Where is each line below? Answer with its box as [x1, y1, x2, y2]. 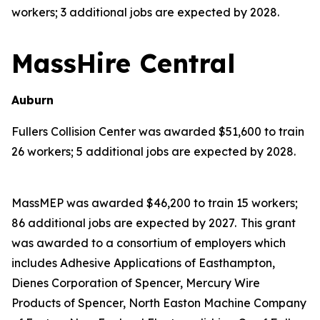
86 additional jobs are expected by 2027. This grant [11, 216, 296, 230]
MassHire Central [11, 47, 235, 79]
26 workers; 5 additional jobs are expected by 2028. [11, 144, 296, 159]
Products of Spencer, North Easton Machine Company [11, 296, 306, 310]
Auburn [11, 93, 54, 107]
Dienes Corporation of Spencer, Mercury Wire [11, 276, 260, 290]
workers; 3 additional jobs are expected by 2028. [11, 5, 279, 19]
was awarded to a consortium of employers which [11, 236, 286, 250]
